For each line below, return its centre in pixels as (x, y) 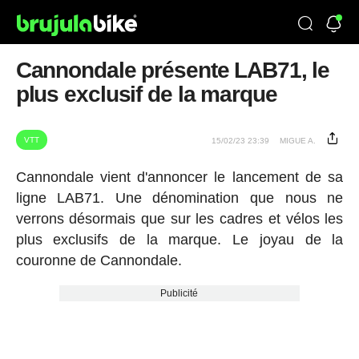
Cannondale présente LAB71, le (173, 70)
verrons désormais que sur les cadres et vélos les (179, 219)
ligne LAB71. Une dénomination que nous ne (179, 198)
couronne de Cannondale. (99, 260)
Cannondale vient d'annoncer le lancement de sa (179, 177)
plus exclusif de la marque (146, 94)
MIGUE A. (298, 141)
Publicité (179, 293)
